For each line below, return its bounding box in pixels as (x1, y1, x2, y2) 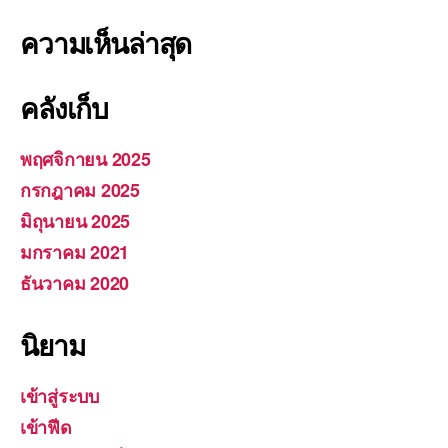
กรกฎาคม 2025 (20, 176, 140, 203)
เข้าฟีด (20, 413, 72, 440)
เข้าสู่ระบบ (20, 382, 99, 409)
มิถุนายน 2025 (20, 207, 131, 234)
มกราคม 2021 (20, 238, 130, 265)
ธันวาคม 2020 (20, 269, 130, 296)
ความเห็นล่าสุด (20, 21, 192, 63)
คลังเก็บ (20, 86, 109, 128)
